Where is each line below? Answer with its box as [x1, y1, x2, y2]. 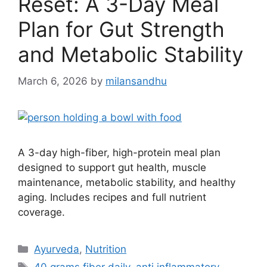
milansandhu [105, 74, 167, 87]
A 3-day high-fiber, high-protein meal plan [18, 146, 221, 159]
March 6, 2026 [18, 74, 88, 87]
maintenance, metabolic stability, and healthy [18, 176, 235, 188]
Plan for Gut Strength [18, 17, 225, 42]
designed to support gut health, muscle [18, 161, 206, 173]
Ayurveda [34, 243, 80, 255]
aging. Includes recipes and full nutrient [18, 191, 206, 203]
